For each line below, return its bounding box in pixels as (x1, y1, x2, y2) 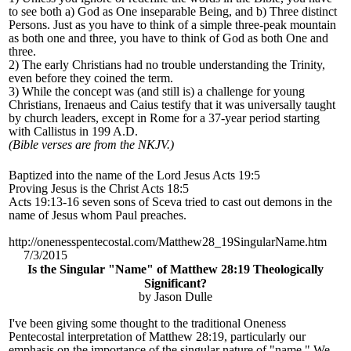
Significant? (144, 277, 207, 291)
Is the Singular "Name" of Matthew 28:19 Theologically (27, 262, 324, 277)
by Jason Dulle (139, 290, 212, 304)
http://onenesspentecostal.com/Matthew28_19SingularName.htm (9, 235, 327, 249)
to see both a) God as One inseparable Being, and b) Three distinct (9, 5, 337, 19)
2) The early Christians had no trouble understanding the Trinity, (9, 58, 325, 72)
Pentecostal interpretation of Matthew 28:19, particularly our (9, 330, 306, 344)
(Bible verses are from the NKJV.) (9, 138, 174, 152)
